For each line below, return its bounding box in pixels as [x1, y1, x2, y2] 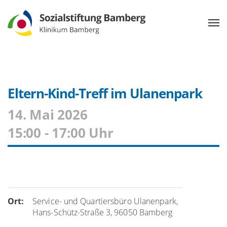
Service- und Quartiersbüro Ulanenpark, [32, 195, 178, 207]
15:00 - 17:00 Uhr [8, 123, 113, 142]
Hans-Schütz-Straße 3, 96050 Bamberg [32, 206, 173, 218]
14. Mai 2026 [8, 105, 88, 124]
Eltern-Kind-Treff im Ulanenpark [8, 84, 202, 102]
